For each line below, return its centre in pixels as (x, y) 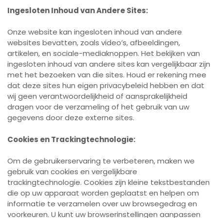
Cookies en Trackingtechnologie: (71, 139)
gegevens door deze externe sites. (71, 118)
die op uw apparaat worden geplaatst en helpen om (103, 193)
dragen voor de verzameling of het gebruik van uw (98, 107)
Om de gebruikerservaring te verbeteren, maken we (101, 161)
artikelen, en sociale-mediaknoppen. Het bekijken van (104, 53)
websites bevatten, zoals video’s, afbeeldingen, (94, 43)
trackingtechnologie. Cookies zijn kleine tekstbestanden (109, 182)
